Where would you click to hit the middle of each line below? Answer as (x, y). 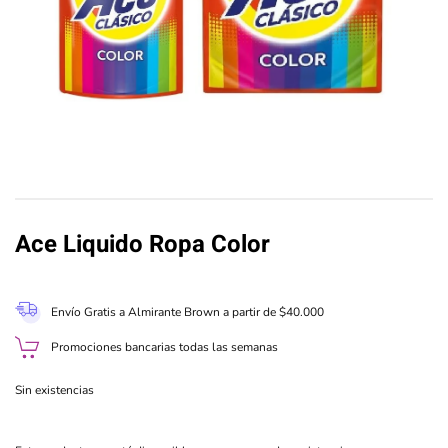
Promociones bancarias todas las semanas (164, 346)
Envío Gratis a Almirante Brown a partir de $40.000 (187, 312)
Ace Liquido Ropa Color (142, 244)
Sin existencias (54, 390)
